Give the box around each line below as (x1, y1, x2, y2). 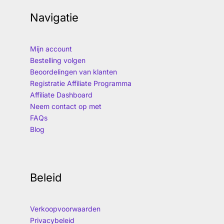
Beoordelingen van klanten (30, 67, 117, 76)
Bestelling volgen (30, 56, 85, 65)
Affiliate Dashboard (30, 90, 92, 99)
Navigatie (30, 11, 78, 24)
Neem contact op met (30, 102, 101, 111)
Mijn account (30, 44, 72, 53)
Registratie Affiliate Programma (30, 79, 131, 88)
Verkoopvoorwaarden (30, 204, 100, 213)
